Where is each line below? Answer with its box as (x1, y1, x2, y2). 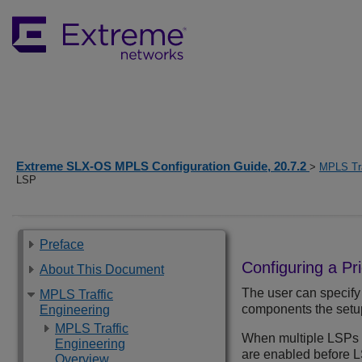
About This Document (40, 263, 164, 276)
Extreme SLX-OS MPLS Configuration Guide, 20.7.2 (16, 159, 309, 173)
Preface (40, 238, 84, 251)
